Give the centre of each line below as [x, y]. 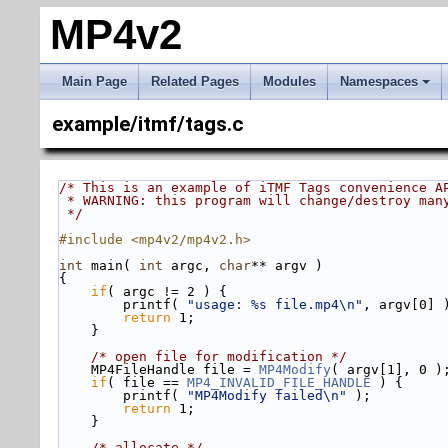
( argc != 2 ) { [167, 291]
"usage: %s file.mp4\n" [275, 304]
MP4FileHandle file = [175, 369]
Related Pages [195, 81]
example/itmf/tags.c [148, 124]
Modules [289, 81]
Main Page [94, 81]
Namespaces [379, 81]
